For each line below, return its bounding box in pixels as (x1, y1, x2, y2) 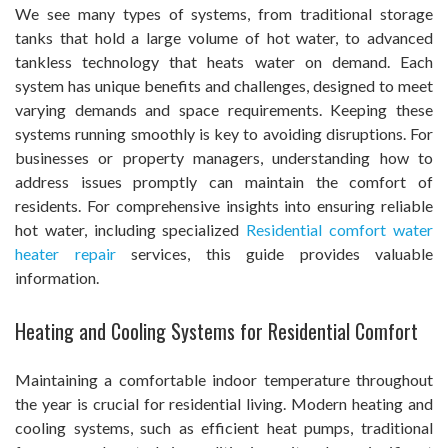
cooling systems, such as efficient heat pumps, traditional (15, 417, 433, 437)
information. (15, 267, 99, 287)
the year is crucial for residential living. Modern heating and (15, 393, 433, 413)
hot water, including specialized (15, 219, 247, 239)
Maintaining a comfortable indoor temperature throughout (15, 369, 433, 389)
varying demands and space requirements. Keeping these (15, 99, 433, 119)
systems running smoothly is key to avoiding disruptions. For (15, 123, 433, 143)
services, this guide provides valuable (115, 243, 433, 263)
